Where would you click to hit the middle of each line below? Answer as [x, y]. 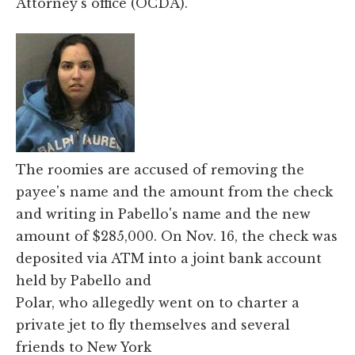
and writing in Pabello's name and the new [163, 214]
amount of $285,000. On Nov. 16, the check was [177, 236]
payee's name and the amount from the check [174, 191]
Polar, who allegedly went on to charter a [158, 302]
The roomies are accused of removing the [160, 169]
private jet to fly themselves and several [153, 324]
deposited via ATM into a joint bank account [169, 258]
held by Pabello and [84, 280]
